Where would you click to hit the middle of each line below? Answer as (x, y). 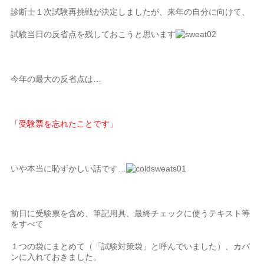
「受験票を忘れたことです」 (65, 124)
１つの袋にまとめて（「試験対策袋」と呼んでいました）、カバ (131, 246)
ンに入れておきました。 (56, 257)
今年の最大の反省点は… (56, 79)
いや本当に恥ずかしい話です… (69, 169)
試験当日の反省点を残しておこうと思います (93, 34)
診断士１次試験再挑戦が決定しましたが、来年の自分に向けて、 (131, 12)
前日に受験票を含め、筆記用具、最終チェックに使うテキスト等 (131, 213)
